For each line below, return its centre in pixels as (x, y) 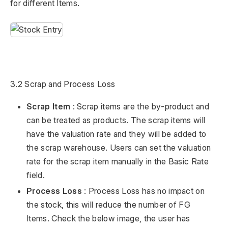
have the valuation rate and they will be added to (117, 134)
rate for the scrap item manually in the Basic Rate (118, 162)
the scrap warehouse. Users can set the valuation (119, 148)
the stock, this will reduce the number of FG (109, 205)
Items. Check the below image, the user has (108, 219)
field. (36, 175)
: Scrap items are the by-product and (140, 107)
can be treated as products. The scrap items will (116, 120)
